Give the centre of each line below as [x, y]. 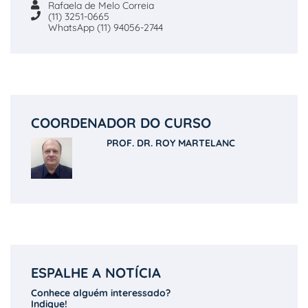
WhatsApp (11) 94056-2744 [106, 27]
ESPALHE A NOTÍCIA [96, 273]
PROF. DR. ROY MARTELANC [171, 143]
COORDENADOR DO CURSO [121, 123]
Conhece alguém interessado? [101, 293]
